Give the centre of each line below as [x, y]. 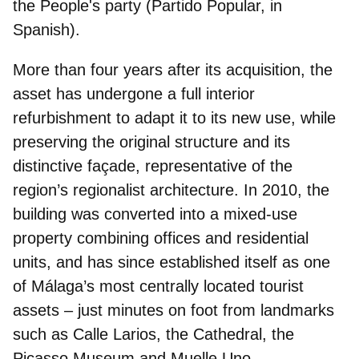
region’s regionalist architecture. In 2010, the [171, 190]
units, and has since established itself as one [171, 262]
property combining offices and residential [161, 238]
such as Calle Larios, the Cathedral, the [153, 334]
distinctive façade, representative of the [153, 165]
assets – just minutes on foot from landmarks [173, 310]
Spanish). [46, 29]
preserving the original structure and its [151, 141]
